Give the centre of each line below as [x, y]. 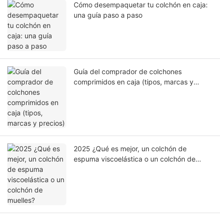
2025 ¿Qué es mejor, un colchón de [130, 149]
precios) [87, 92]
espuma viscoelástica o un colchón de [135, 159]
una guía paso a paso [108, 15]
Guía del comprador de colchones [128, 72]
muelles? [87, 169]
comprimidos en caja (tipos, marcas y [134, 82]
